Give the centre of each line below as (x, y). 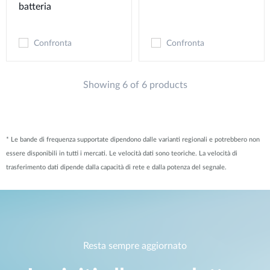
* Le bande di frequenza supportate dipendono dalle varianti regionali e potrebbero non (133, 140)
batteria (35, 6)
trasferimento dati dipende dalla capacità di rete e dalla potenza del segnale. (116, 168)
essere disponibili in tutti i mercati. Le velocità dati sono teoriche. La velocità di (122, 154)
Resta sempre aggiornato (135, 246)
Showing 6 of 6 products (135, 85)
